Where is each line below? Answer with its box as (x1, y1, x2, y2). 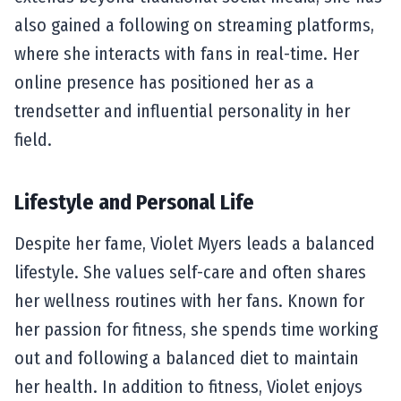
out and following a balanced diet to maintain (14, 346, 359, 369)
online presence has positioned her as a (14, 71, 314, 93)
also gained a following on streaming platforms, (14, 13, 374, 36)
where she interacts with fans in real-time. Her (14, 42, 359, 64)
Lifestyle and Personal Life (14, 189, 254, 215)
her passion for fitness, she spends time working (14, 318, 378, 340)
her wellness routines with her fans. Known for (14, 289, 364, 311)
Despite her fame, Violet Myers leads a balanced (14, 232, 375, 254)
